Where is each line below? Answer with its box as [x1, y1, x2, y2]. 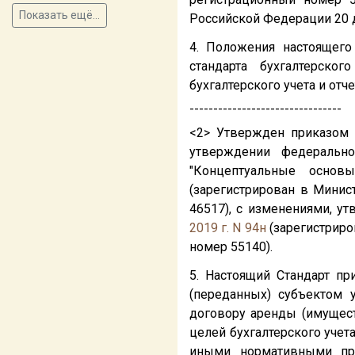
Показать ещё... [19, 9, 100, 21]
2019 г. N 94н [189, 220, 266, 235]
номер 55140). [189, 239, 273, 254]
